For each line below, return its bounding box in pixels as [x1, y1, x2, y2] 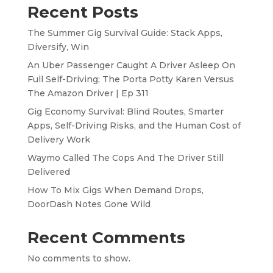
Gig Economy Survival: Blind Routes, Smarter [27, 105, 224, 117]
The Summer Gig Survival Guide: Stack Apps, [27, 27, 222, 38]
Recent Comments [27, 227, 185, 247]
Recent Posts [27, 2, 138, 22]
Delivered [27, 166, 70, 177]
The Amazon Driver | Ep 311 [27, 87, 149, 99]
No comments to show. [27, 252, 130, 264]
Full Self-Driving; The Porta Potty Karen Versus [27, 73, 234, 85]
